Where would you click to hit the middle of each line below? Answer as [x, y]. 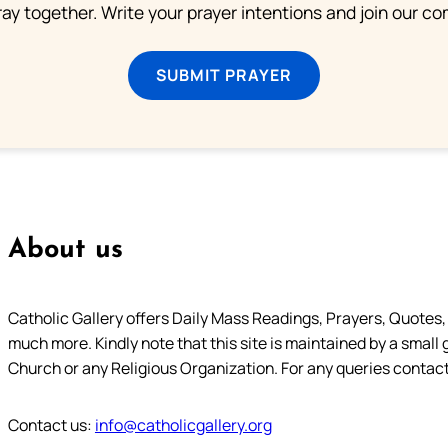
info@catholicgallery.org [183, 424]
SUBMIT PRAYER [224, 74]
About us [65, 250]
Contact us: [51, 424]
